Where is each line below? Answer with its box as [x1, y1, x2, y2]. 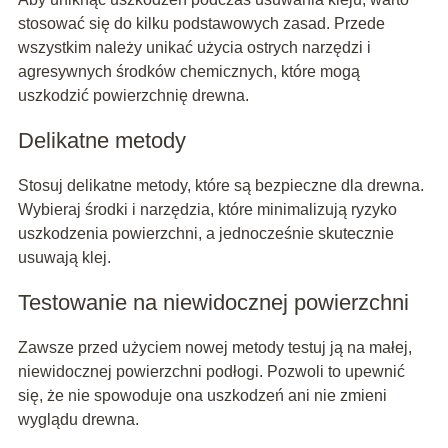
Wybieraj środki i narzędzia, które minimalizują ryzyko [17, 201, 397, 219]
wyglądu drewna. [17, 411, 139, 429]
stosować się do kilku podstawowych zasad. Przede [17, 15, 385, 33]
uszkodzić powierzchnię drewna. [17, 87, 249, 105]
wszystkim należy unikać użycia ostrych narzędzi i [17, 39, 371, 57]
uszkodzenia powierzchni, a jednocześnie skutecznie [17, 225, 394, 243]
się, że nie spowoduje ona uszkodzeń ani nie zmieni [17, 387, 387, 405]
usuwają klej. [17, 249, 111, 267]
